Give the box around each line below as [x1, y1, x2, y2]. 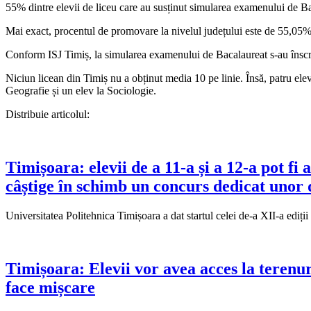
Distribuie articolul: [6, 108, 90, 120]
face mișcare [6, 278, 95, 296]
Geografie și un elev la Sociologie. [6, 84, 156, 96]
